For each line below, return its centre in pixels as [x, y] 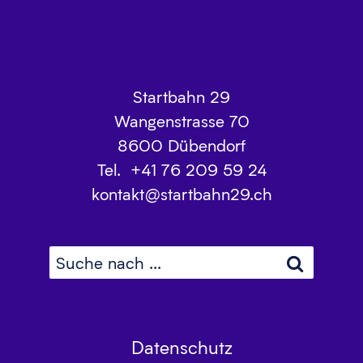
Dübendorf [207, 145]
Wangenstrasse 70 [181, 121]
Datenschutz [181, 348]
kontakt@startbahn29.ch [181, 194]
